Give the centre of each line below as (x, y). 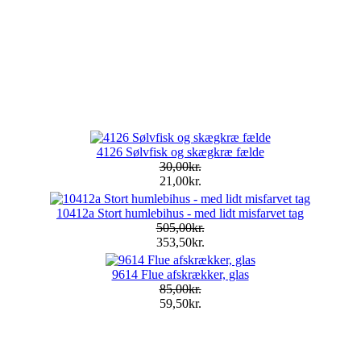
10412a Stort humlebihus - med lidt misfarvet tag (180, 213)
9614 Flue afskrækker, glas (180, 274)
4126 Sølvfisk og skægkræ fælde (180, 151)
